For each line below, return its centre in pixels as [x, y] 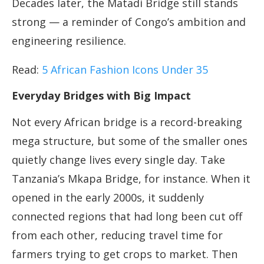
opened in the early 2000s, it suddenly [108, 198]
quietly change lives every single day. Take [118, 160]
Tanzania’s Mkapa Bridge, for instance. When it [131, 179]
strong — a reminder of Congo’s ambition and [129, 22]
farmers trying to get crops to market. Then [125, 254]
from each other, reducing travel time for [117, 235]
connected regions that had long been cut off [127, 217]
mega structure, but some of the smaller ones [130, 141]
